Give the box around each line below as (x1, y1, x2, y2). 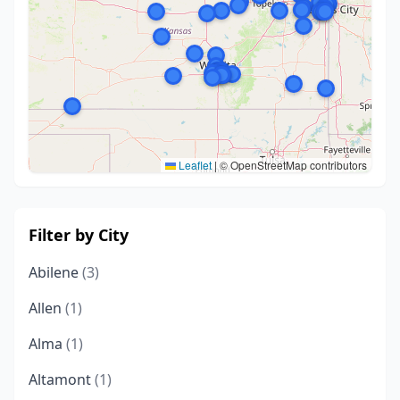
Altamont (29, 370, 95, 389)
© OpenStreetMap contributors (217, 157, 367, 172)
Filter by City (29, 224, 129, 246)
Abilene (29, 262, 82, 282)
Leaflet (176, 157, 212, 172)
